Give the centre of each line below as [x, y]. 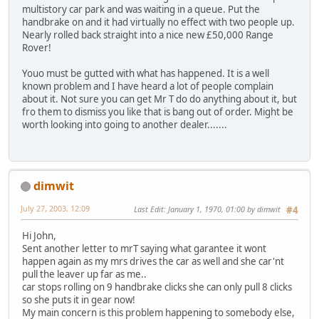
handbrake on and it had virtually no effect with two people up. [158, 22]
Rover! [37, 48]
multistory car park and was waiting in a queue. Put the [141, 10]
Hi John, [39, 236]
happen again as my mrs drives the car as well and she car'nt [153, 262]
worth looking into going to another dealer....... [125, 125]
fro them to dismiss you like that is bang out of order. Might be [158, 112]
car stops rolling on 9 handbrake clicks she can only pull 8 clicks [157, 287]
